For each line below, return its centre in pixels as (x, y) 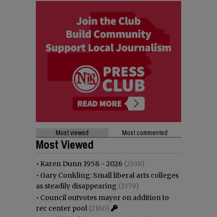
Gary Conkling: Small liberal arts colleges (109, 175)
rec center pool (62, 208)
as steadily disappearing (76, 186)
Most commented (145, 132)
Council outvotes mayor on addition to (105, 197)
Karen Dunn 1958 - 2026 (81, 163)
